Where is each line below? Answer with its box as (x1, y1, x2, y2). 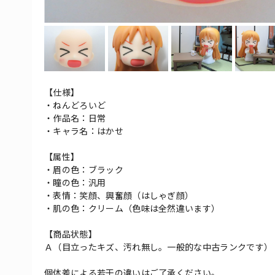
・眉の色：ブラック (44, 165, 123, 175)
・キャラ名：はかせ (44, 126, 123, 136)
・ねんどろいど (44, 100, 106, 110)
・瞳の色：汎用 (44, 177, 106, 188)
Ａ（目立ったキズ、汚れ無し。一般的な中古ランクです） (44, 242, 273, 252)
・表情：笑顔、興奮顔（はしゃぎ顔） (44, 190, 194, 201)
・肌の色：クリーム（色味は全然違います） (44, 203, 220, 214)
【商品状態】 (44, 229, 97, 239)
